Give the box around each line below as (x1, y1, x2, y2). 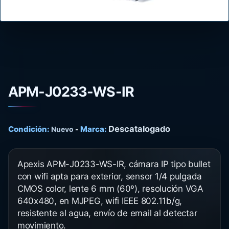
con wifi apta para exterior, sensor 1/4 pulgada (17, 171, 202, 181)
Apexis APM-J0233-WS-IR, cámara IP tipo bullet (17, 159, 211, 169)
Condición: (8, 124, 50, 134)
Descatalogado (108, 124, 170, 134)
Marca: (80, 124, 107, 134)
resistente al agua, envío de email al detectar (17, 208, 197, 218)
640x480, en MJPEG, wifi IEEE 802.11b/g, (17, 196, 182, 206)
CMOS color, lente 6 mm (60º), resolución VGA (17, 184, 203, 194)
